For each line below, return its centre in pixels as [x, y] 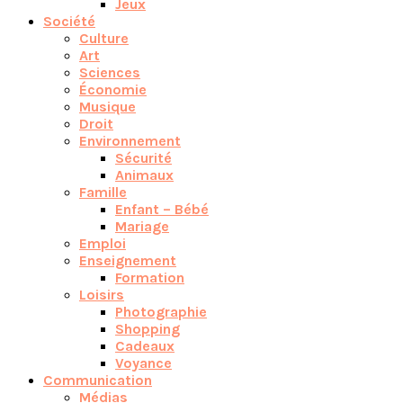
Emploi [103, 243]
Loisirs [102, 294]
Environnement [130, 140]
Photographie [161, 311]
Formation [150, 277]
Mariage [142, 226]
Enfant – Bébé [162, 209]
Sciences [110, 72]
